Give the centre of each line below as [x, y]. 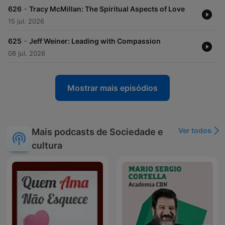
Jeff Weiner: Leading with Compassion [95, 41]
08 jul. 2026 [27, 53]
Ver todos [195, 131]
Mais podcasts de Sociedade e [97, 132]
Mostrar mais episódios [113, 88]
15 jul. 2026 [26, 21]
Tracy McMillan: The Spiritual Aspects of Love [107, 9]
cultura [47, 146]
